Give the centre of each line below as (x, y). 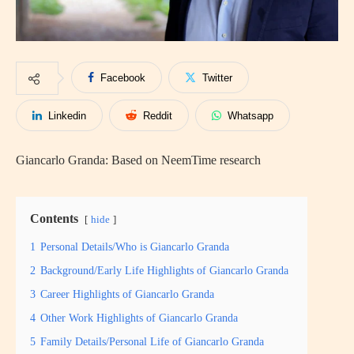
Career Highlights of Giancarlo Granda (127, 294)
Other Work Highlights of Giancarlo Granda (139, 317)
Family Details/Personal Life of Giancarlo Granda (152, 341)
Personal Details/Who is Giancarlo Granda (135, 246)
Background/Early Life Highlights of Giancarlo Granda (164, 270)
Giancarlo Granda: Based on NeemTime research (138, 160)
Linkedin (67, 115)
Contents (54, 218)
